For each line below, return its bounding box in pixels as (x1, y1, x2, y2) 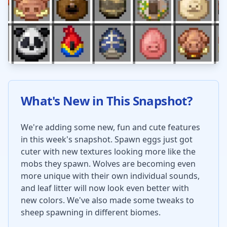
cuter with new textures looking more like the (21, 146, 196, 157)
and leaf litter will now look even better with (21, 182, 189, 194)
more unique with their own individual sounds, (21, 170, 200, 181)
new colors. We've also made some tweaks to (21, 195, 194, 206)
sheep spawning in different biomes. (21, 207, 161, 218)
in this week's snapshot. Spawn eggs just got (21, 134, 193, 145)
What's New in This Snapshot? (21, 92, 193, 109)
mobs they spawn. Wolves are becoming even (21, 158, 196, 169)
